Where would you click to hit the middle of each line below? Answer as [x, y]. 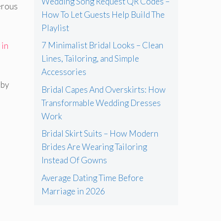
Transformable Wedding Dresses [101, 103]
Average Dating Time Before [92, 178]
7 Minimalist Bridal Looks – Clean [102, 45]
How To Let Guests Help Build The [103, 14]
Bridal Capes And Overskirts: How [103, 89]
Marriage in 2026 [73, 191]
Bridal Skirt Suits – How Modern [100, 134]
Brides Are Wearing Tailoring [94, 147]
